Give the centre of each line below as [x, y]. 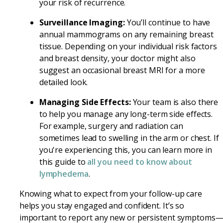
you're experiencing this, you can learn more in [126, 150]
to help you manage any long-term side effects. [126, 114]
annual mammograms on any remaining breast [126, 34]
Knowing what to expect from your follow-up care [111, 193]
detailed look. [63, 82]
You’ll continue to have [167, 22]
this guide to [63, 162]
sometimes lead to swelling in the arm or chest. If [129, 138]
